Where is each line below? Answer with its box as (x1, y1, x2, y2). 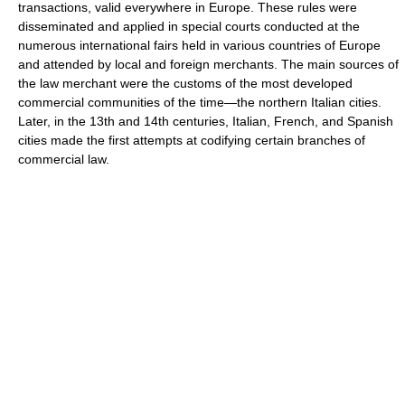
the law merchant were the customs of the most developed (18, 76, 353, 90)
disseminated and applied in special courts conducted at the (18, 19, 360, 33)
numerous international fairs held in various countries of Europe (18, 38, 381, 52)
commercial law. (18, 152, 109, 166)
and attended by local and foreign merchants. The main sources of (18, 57, 399, 71)
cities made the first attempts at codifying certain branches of (18, 133, 365, 147)
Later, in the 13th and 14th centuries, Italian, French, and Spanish (18, 114, 393, 128)
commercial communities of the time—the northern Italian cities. (18, 95, 381, 109)
